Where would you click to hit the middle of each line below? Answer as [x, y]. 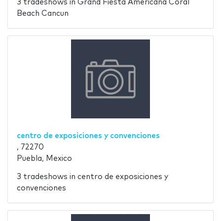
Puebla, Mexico [44, 159]
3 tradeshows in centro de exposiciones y [92, 177]
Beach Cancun [42, 14]
